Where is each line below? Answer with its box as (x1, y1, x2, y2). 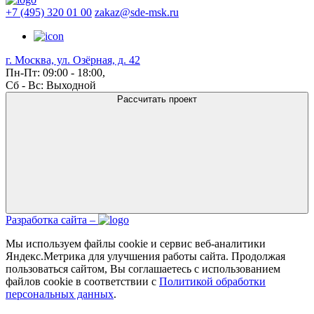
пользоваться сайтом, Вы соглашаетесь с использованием (6, 263, 280, 275)
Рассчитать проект (117, 94, 197, 105)
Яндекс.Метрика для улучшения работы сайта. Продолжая (6, 250, 285, 263)
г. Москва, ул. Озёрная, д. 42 (6, 54, 140, 67)
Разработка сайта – (6, 214, 98, 226)
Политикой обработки (159, 275, 266, 288)
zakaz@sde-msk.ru (95, 6, 179, 19)
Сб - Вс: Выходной (6, 79, 96, 92)
